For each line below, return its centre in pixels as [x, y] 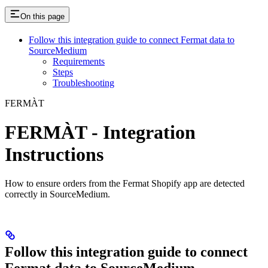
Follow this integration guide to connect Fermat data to [132, 39]
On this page [42, 16]
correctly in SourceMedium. [57, 194]
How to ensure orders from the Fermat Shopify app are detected [125, 184]
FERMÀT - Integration [100, 132]
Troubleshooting [83, 83]
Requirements [79, 61]
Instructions [54, 154]
